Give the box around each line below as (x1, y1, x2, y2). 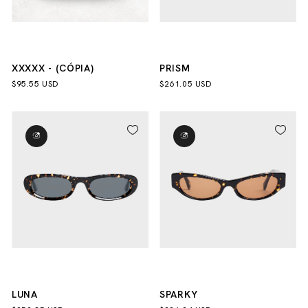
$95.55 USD (12, 78, 59, 90)
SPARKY (159, 288, 198, 301)
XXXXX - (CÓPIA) (12, 62, 94, 75)
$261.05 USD (159, 78, 212, 90)
